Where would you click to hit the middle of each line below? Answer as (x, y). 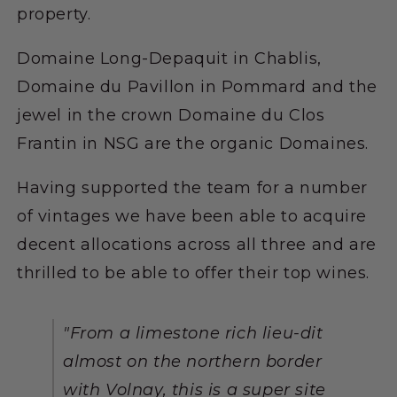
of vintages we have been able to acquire (192, 216)
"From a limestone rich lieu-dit (193, 333)
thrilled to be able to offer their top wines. (194, 272)
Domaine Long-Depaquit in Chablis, (169, 58)
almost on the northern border (193, 361)
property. (54, 14)
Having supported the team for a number (192, 187)
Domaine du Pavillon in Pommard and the (197, 86)
